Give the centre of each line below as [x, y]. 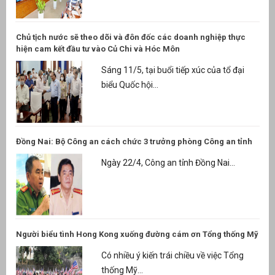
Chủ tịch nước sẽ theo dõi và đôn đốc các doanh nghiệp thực [131, 37]
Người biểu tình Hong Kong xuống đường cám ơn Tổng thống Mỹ [137, 234]
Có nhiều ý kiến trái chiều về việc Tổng [172, 256]
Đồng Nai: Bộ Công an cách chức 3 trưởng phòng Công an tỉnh [134, 141]
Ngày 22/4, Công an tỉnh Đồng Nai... [168, 163]
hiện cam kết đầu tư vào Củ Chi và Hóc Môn [98, 48]
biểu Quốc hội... [130, 85]
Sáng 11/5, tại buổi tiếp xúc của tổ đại [172, 70]
